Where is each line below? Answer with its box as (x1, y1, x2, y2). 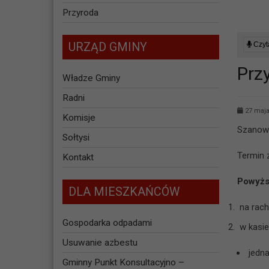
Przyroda (62, 7, 98, 19)
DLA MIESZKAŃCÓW (68, 185, 180, 199)
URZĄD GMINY (68, 40, 147, 55)
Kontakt (62, 152, 94, 163)
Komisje (62, 112, 95, 124)
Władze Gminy (62, 73, 120, 84)
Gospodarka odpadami (62, 217, 152, 229)
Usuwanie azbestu (62, 237, 138, 249)
